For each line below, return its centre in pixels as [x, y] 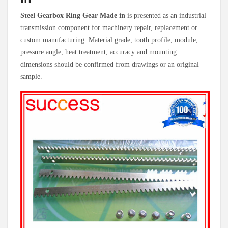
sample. [31, 76]
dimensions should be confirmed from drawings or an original [110, 64]
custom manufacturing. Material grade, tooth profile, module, [109, 40]
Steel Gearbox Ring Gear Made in [73, 15]
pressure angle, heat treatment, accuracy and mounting [98, 52]
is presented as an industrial [166, 15]
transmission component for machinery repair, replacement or [109, 27]
